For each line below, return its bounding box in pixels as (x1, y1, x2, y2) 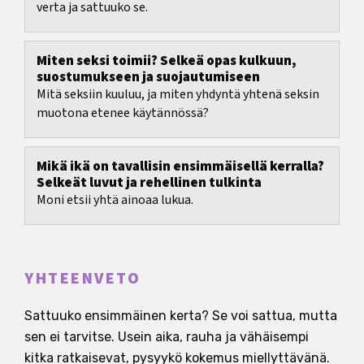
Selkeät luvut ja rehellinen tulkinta (37, 173, 262, 193)
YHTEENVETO (24, 267, 141, 291)
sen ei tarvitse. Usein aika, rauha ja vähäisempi (24, 329, 309, 345)
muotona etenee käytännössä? (37, 104, 209, 123)
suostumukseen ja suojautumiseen (37, 67, 260, 88)
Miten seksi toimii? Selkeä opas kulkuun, (37, 51, 297, 71)
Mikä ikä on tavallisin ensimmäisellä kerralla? (37, 157, 324, 177)
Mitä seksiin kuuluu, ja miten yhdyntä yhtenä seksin (37, 85, 319, 104)
